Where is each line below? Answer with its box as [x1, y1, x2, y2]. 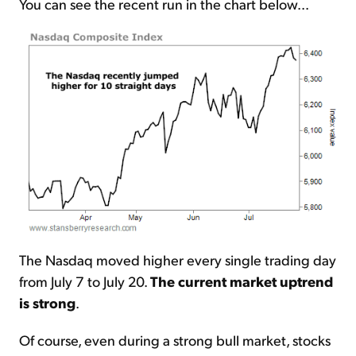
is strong [19, 292, 75, 311]
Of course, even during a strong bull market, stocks [19, 330, 331, 349]
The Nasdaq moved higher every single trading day [19, 250, 336, 269]
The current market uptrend [150, 271, 333, 290]
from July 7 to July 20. [19, 271, 150, 290]
